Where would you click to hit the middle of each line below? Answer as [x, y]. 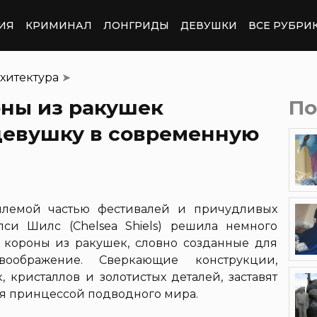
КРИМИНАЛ [59, 25]
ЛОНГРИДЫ [136, 25]
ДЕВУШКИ [209, 25]
